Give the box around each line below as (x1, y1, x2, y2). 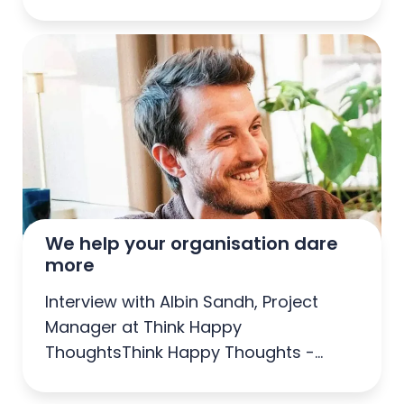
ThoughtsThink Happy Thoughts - (45, 340, 315, 363)
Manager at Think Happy (45, 315, 242, 338)
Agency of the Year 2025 (45, 365, 243, 389)
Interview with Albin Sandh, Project (45, 289, 318, 313)
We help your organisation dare (45, 230, 338, 256)
